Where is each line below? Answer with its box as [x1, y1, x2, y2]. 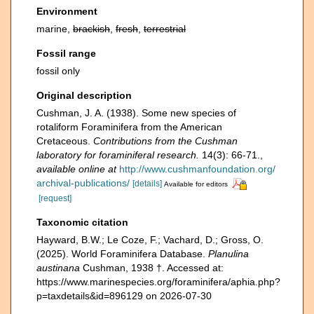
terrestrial [144, 23, 186, 34]
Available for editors [164, 180, 228, 188]
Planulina [208, 247, 249, 259]
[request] [39, 193, 71, 203]
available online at [36, 163, 116, 175]
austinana [36, 261, 80, 273]
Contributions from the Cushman [93, 135, 238, 146]
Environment [36, 6, 97, 17]
